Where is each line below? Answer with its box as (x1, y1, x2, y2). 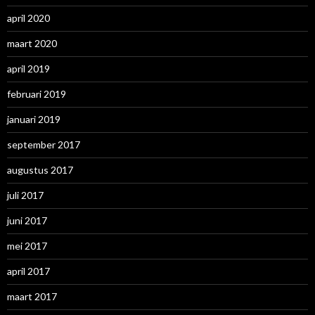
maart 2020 (7, 37, 57, 50)
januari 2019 (7, 113, 60, 126)
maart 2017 (7, 290, 57, 303)
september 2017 (7, 139, 80, 151)
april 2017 (7, 265, 50, 278)
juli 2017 (7, 189, 44, 202)
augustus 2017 (7, 164, 73, 176)
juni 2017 (7, 214, 47, 227)
